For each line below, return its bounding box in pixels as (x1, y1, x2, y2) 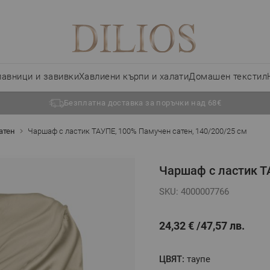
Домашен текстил (189, 71, 268, 82)
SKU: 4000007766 (159, 186, 229, 197)
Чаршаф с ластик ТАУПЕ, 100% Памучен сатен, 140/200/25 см (28, 126, 247, 136)
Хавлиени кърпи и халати (79, 71, 189, 82)
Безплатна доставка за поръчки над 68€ (63, 98, 222, 108)
